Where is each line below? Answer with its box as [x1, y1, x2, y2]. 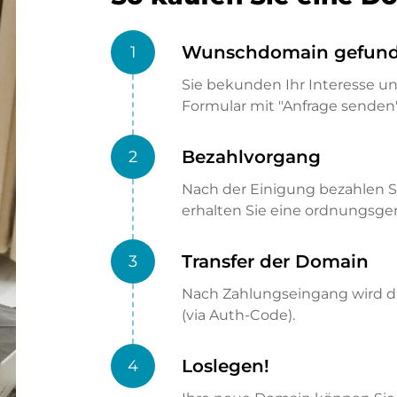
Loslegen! [182, 355, 270, 377]
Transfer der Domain [182, 251, 370, 272]
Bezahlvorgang [182, 146, 322, 167]
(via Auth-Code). [182, 307, 296, 323]
